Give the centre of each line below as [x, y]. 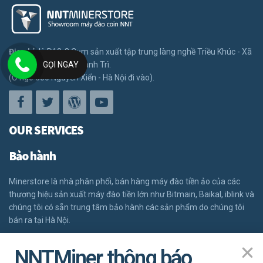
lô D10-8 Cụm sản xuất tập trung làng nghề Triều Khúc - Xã [144, 51]
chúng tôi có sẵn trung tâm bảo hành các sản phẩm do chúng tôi [127, 207]
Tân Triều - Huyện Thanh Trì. [60, 64]
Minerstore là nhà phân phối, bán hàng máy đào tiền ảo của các [124, 181]
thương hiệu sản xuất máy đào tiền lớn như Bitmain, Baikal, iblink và [131, 194]
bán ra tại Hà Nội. [40, 220]
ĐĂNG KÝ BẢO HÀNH [65, 246]
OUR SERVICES [46, 130]
